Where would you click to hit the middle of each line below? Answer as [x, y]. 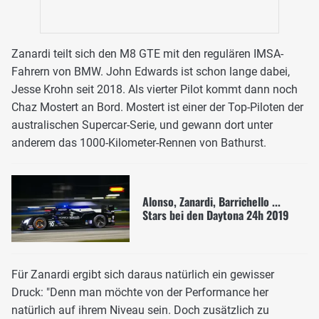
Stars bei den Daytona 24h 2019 [215, 215]
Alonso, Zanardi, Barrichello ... [211, 201]
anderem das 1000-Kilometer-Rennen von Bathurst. [139, 143]
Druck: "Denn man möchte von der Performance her [140, 292]
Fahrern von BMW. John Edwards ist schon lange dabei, [151, 72]
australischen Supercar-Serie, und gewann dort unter [142, 125]
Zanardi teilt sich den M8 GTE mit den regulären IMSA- [147, 54]
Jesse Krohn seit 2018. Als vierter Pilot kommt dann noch [155, 90]
